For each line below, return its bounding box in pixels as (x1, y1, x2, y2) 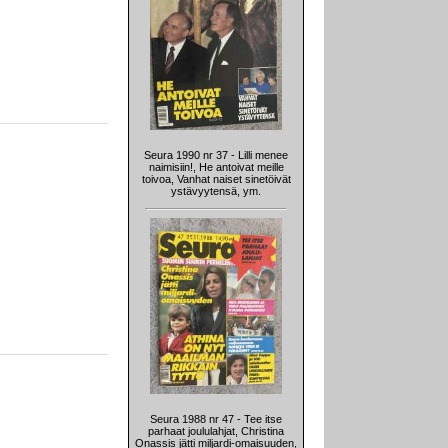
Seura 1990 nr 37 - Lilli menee (144, 149, 288, 162)
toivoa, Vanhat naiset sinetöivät (141, 173, 291, 186)
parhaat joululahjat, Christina (148, 425, 284, 438)
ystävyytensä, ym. (171, 185, 261, 198)
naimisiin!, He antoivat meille (148, 161, 284, 174)
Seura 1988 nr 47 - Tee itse (150, 413, 282, 426)
